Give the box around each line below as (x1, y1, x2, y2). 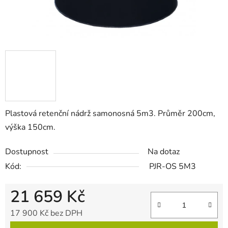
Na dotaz (148, 146, 180, 158)
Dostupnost (5, 146, 48, 158)
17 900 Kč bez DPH (10, 208, 82, 219)
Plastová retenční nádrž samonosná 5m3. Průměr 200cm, (5, 108, 215, 120)
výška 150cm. (5, 122, 55, 133)
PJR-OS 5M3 (149, 161, 196, 173)
